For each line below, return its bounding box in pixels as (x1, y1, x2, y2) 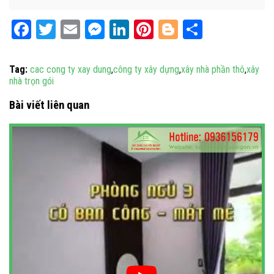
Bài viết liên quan (9, 98, 89, 113)
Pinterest (154, 18, 223, 42)
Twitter (56, 18, 110, 42)
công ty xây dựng (113, 64, 179, 76)
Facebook (31, 18, 103, 42)
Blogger (178, 18, 237, 42)
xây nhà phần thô (181, 64, 245, 76)
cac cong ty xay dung (30, 64, 111, 76)
